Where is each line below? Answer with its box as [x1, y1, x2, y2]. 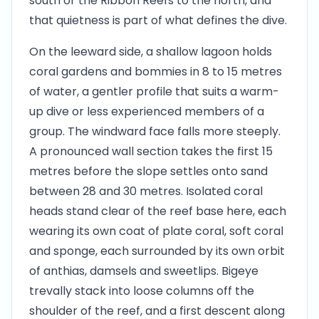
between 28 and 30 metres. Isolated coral [29, 183, 263, 199]
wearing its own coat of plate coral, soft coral [29, 223, 283, 239]
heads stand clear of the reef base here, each [29, 203, 286, 219]
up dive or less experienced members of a [29, 103, 264, 120]
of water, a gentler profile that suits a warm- [29, 83, 279, 100]
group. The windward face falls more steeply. [29, 123, 281, 140]
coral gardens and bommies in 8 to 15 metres [29, 63, 282, 80]
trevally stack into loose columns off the [29, 283, 254, 299]
